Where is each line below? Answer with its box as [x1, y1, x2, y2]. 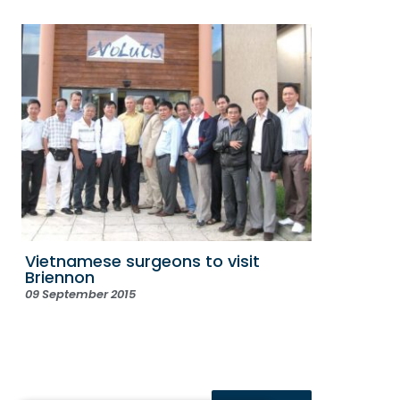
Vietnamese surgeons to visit [25, 250, 260, 273]
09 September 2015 [25, 286, 136, 304]
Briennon [25, 266, 95, 289]
